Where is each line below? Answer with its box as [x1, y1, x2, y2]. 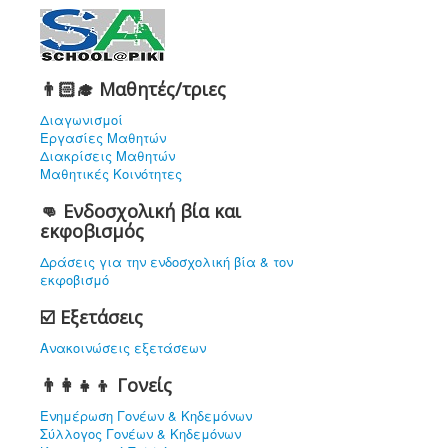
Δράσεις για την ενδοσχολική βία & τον [40, 252, 293, 271]
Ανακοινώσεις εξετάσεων [40, 338, 206, 357]
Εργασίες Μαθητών [40, 128, 166, 147]
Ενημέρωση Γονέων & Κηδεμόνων [40, 406, 252, 425]
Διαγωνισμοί [40, 110, 123, 129]
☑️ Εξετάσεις [40, 305, 143, 329]
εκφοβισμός [40, 219, 144, 243]
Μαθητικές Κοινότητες [40, 164, 182, 183]
